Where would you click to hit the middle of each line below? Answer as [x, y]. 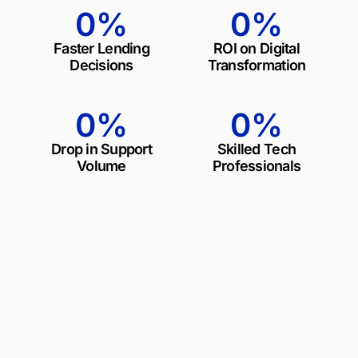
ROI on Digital [257, 48]
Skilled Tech [257, 149]
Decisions [101, 65]
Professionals [257, 166]
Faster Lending [101, 48]
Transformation [257, 65]
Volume [101, 166]
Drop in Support [101, 149]
